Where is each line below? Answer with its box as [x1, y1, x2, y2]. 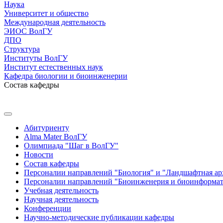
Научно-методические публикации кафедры [24, 213, 174, 222]
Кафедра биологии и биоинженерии [4, 72, 127, 80]
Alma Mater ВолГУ [24, 132, 87, 141]
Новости [24, 150, 53, 159]
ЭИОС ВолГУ [4, 27, 52, 35]
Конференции [24, 204, 71, 213]
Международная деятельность [4, 18, 106, 26]
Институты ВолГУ [4, 54, 68, 62]
